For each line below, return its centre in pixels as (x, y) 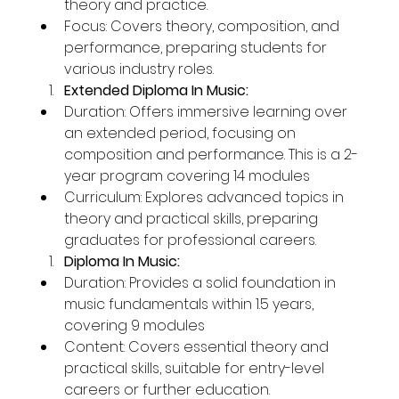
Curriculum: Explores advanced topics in (206, 197)
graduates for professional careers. (191, 240)
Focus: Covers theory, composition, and (204, 26)
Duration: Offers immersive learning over (208, 111)
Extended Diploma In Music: (157, 90)
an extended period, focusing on (182, 133)
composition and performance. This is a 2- (212, 154)
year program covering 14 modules (187, 175)
